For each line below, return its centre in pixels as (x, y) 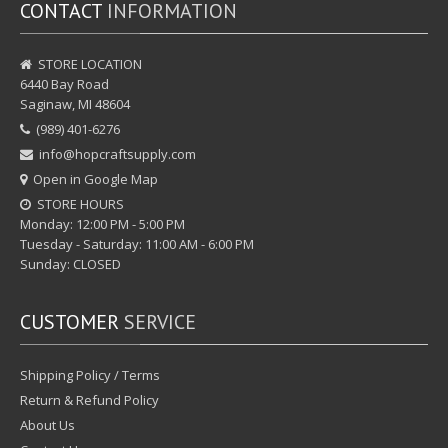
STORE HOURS (77, 204)
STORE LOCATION (87, 64)
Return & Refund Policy (89, 400)
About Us (47, 425)
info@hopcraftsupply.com (117, 154)
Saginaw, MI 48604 (75, 104)
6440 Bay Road (64, 84)
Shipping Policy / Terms (90, 375)
